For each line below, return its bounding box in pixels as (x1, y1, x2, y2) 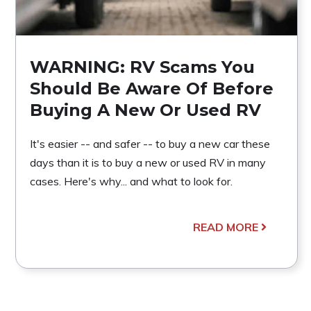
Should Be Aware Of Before (30, 78, 274, 99)
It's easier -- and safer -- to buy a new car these (30, 136, 270, 151)
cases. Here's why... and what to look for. (30, 174, 233, 188)
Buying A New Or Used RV (30, 99, 261, 120)
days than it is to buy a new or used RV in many (30, 155, 266, 169)
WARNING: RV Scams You (30, 56, 255, 77)
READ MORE (192, 219, 258, 234)
